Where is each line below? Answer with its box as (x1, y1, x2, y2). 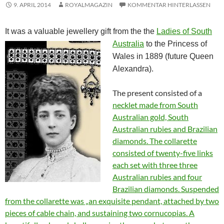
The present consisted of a (112, 88, 202, 98)
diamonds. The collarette (112, 136, 197, 146)
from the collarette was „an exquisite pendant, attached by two (5, 196, 219, 206)
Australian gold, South (112, 112, 188, 122)
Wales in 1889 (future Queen (112, 52, 213, 61)
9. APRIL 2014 (13, 1, 51, 9)
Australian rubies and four (112, 172, 202, 182)
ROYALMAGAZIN (65, 1, 112, 9)
